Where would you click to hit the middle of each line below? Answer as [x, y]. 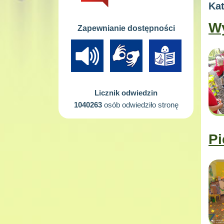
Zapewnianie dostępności [126, 28]
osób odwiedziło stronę [140, 104]
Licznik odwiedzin [126, 92]
